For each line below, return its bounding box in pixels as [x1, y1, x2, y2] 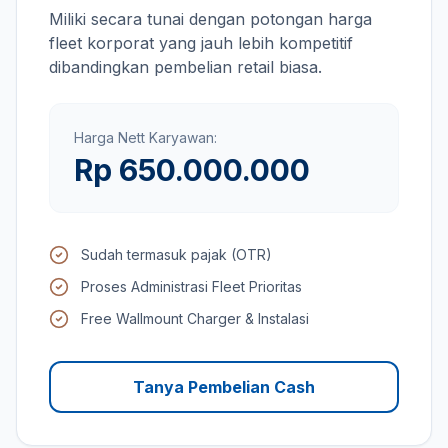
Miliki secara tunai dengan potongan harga [49, 9, 372, 29]
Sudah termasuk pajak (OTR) [81, 246, 272, 263]
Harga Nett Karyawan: [74, 129, 217, 146]
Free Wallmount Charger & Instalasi [81, 310, 309, 327]
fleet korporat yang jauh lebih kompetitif [49, 33, 353, 53]
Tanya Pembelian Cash [133, 377, 315, 397]
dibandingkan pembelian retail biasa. [49, 57, 322, 77]
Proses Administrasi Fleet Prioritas [81, 278, 302, 295]
